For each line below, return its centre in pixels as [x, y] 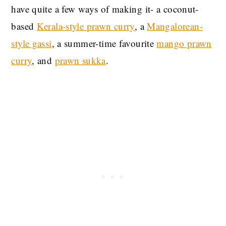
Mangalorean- [175, 26]
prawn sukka [80, 61]
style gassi [32, 43]
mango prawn [184, 43]
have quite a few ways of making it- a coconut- [105, 9]
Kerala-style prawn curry [86, 26]
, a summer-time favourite [104, 43]
